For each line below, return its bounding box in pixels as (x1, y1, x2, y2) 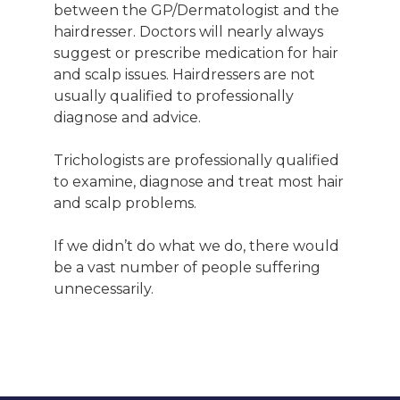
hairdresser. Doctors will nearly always (54, 23, 323, 40)
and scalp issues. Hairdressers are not (54, 66, 315, 83)
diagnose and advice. (54, 109, 201, 126)
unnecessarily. (54, 280, 154, 297)
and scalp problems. (54, 195, 196, 212)
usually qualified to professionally (54, 87, 294, 104)
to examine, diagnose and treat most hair (54, 173, 344, 190)
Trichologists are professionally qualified (54, 152, 339, 169)
